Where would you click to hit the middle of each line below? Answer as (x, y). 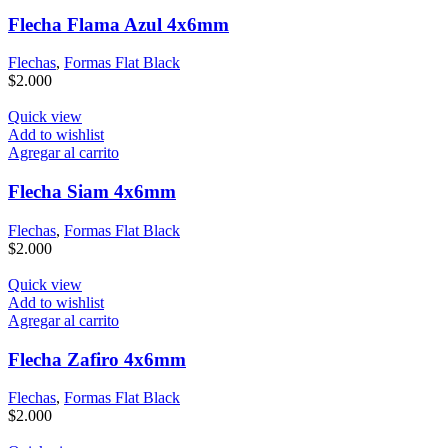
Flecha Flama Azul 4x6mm (118, 24)
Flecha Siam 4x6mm (92, 192)
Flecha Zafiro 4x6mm (97, 359)
